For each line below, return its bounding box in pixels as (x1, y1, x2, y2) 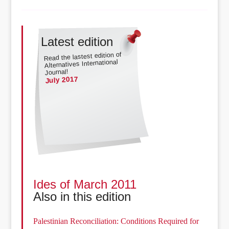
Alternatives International (44, 58, 119, 70)
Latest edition (41, 35, 113, 49)
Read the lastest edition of (44, 51, 122, 62)
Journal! (44, 67, 69, 77)
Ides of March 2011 (33, 177, 137, 192)
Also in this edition (33, 190, 131, 204)
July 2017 (45, 74, 79, 85)
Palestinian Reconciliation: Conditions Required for (33, 217, 199, 226)
